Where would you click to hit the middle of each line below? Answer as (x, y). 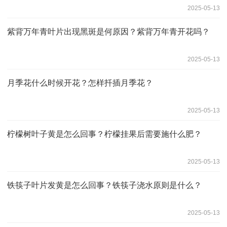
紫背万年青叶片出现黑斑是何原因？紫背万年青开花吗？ (108, 31)
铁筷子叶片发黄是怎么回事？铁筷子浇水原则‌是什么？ (104, 185)
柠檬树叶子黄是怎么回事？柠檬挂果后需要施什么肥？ (104, 134)
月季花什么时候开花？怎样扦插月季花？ (80, 83)
